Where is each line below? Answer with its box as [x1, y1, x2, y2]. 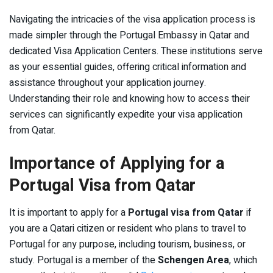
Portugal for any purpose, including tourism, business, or [9, 236, 246, 252]
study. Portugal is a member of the [9, 252, 158, 268]
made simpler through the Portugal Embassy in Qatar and [9, 28, 249, 43]
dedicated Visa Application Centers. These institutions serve [9, 44, 263, 59]
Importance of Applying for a [9, 151, 224, 175]
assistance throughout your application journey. [9, 76, 206, 91]
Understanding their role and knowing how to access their [9, 91, 250, 107]
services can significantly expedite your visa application [9, 107, 243, 122]
